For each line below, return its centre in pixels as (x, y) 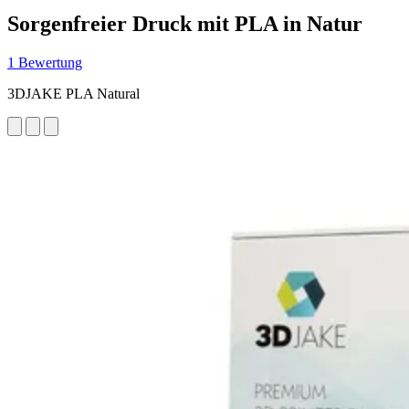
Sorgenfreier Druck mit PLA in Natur (185, 23)
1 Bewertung (45, 62)
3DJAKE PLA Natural (73, 93)
